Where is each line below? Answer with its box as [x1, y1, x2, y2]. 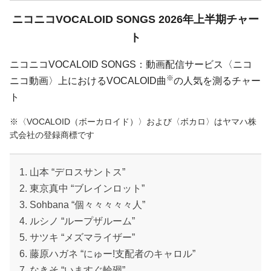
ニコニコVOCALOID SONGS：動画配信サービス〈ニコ [10, 59, 252, 70]
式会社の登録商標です [10, 130, 94, 140]
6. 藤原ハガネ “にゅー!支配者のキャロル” [19, 249, 195, 260]
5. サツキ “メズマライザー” [19, 232, 135, 243]
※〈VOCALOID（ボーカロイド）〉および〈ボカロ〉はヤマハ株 [10, 117, 256, 127]
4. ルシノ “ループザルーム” [19, 216, 135, 227]
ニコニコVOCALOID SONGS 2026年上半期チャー [12, 13, 259, 26]
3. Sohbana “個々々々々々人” [19, 200, 145, 211]
